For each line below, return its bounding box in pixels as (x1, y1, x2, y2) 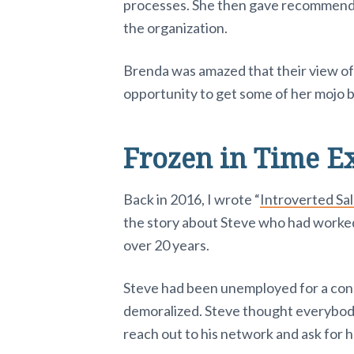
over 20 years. (123, 235, 209, 254)
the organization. (123, 18, 228, 36)
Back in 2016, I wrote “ (123, 190, 260, 208)
